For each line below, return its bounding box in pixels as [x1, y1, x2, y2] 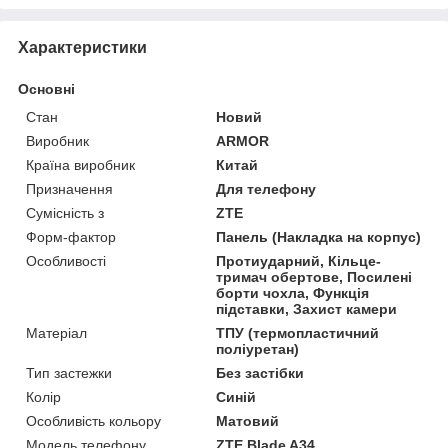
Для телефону [216, 180, 317, 197]
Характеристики [18, 38, 147, 56]
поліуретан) [216, 340, 300, 357]
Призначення [26, 180, 113, 197]
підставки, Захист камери [216, 300, 398, 317]
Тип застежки [26, 364, 112, 381]
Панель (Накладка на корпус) [216, 228, 422, 245]
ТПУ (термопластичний [216, 324, 380, 341]
